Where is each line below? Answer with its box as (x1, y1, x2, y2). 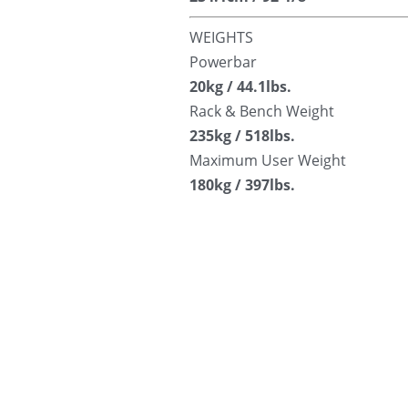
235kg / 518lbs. (189, 126, 295, 147)
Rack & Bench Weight (189, 101, 334, 122)
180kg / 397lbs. (189, 175, 295, 196)
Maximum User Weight (189, 150, 346, 171)
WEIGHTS (189, 27, 253, 48)
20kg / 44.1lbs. (189, 76, 291, 97)
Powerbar (189, 52, 257, 73)
